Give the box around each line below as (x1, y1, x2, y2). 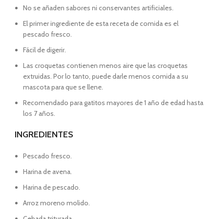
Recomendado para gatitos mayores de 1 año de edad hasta (23, 98, 203, 107)
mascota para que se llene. (23, 83, 103, 91)
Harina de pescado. (23, 183, 80, 192)
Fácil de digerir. (23, 45, 66, 54)
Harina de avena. (23, 167, 72, 176)
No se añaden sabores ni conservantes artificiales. (23, 3, 174, 12)
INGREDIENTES (15, 129, 73, 140)
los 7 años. (23, 109, 55, 118)
